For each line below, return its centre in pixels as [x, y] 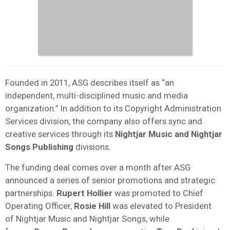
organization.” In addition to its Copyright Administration [113, 108]
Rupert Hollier [84, 193]
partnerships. [31, 193]
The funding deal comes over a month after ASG [98, 167]
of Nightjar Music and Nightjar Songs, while [87, 218]
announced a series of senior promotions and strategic [110, 180]
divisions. [92, 147]
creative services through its [60, 134]
